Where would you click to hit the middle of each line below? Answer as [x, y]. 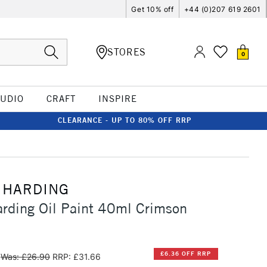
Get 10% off [153, 9]
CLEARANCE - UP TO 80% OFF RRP [125, 120]
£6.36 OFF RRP [186, 254]
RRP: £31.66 [76, 256]
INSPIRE [117, 99]
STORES [127, 52]
